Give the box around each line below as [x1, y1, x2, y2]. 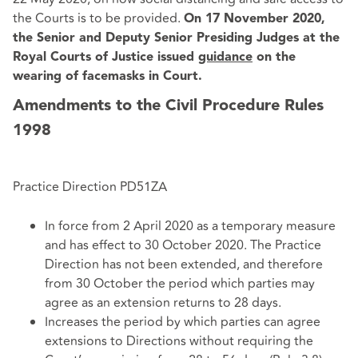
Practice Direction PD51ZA [13, 177, 167, 197]
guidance [198, 51, 253, 65]
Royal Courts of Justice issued [13, 51, 198, 65]
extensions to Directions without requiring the [45, 332, 313, 352]
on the [253, 51, 296, 65]
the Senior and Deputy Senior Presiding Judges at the [13, 32, 340, 46]
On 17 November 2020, [184, 13, 325, 26]
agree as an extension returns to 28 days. [45, 293, 281, 313]
